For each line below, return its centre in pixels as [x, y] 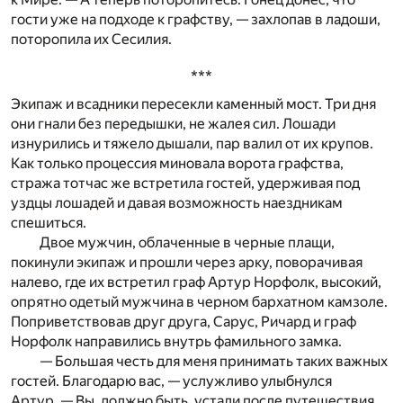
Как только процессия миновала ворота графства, [177, 164]
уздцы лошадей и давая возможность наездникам [177, 203]
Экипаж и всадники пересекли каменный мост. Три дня [193, 104]
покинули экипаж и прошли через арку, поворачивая [187, 263]
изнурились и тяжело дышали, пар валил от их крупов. [192, 144]
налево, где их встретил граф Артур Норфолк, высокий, [196, 282]
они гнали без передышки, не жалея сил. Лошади [173, 124]
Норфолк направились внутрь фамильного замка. [176, 342]
